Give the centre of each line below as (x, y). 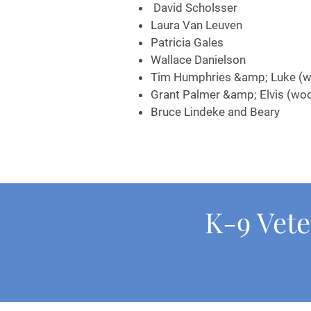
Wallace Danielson (198, 60)
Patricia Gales (187, 42)
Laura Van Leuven (196, 25)
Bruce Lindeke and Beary (215, 112)
